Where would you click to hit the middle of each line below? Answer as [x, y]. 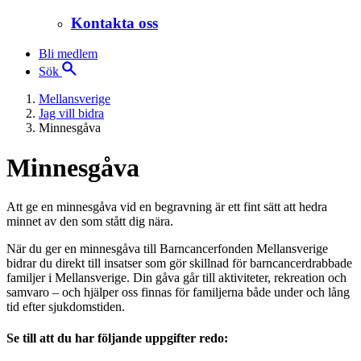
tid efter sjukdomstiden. [67, 307]
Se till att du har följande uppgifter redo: [117, 338]
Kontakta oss [114, 23]
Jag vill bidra [71, 114]
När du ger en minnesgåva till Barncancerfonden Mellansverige [167, 249]
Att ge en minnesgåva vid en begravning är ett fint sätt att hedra [167, 207]
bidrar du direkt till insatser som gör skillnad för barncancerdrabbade [179, 263]
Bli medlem [68, 54]
